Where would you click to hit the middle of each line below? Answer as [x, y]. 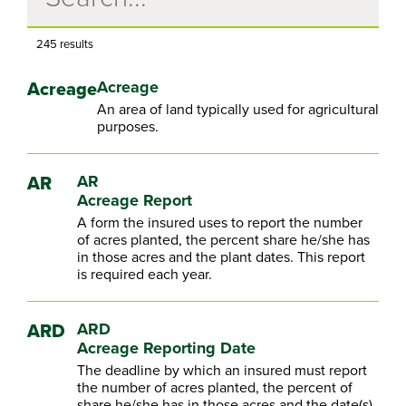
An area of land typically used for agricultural [238, 109]
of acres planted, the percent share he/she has [224, 239]
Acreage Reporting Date [167, 348]
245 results [65, 43]
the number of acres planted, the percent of [215, 387]
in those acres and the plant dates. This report [222, 256]
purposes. [128, 126]
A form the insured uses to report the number [220, 222]
